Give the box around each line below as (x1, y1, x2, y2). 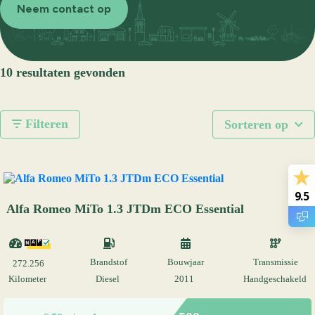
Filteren (22, 117, 68, 131)
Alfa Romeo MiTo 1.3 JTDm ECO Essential (6, 201, 244, 216)
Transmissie (253, 257, 299, 267)
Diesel (96, 274, 120, 285)
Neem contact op (17, 1, 111, 15)
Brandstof (90, 257, 128, 267)
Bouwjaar (167, 257, 204, 267)
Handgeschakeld (243, 274, 307, 285)
